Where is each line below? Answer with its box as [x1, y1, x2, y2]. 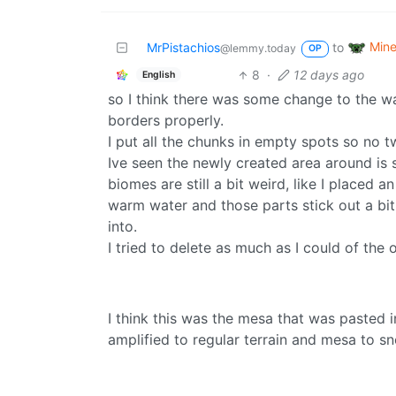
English [141, 68, 175, 80]
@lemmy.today [220, 42, 296, 56]
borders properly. [108, 111, 224, 130]
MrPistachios [147, 40, 220, 56]
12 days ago [293, 67, 364, 83]
